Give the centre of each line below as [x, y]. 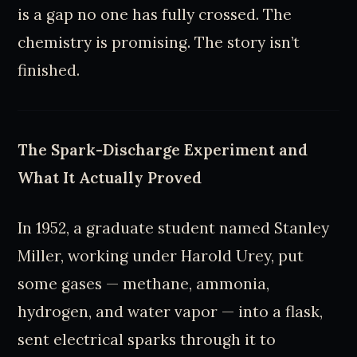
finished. [49, 70]
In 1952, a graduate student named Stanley [174, 228]
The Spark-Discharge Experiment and [163, 149]
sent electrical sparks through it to [147, 340]
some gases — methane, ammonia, [144, 284]
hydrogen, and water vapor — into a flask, [171, 312]
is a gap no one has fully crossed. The [155, 14]
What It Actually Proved [110, 177]
